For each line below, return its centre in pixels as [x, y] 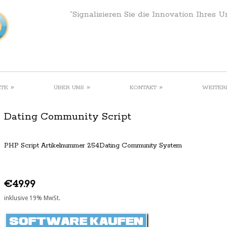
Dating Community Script [68, 117]
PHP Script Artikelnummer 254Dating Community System [93, 146]
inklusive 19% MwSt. [32, 198]
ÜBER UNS [69, 87]
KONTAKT [143, 87]
